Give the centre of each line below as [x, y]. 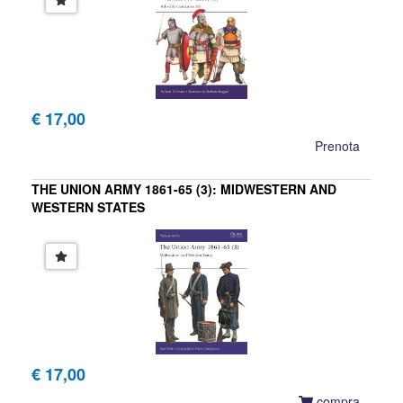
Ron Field [59, 242]
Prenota [337, 145]
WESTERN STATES [88, 206]
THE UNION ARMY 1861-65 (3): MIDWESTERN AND [184, 188]
